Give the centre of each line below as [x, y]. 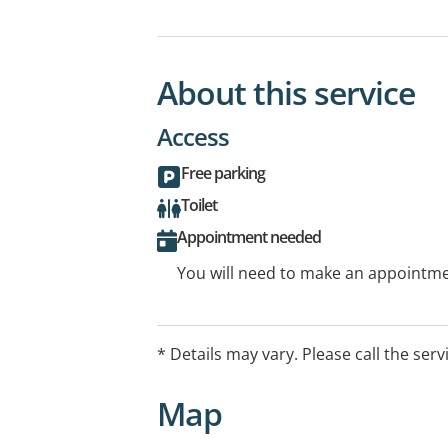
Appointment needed [249, 236]
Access [193, 136]
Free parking [223, 172]
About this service [286, 92]
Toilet [199, 204]
